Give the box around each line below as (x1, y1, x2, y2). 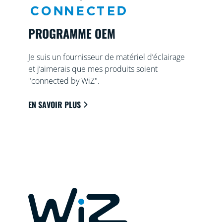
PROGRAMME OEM (28, 24, 116, 42)
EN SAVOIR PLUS (28, 98, 81, 111)
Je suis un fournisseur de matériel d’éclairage (28, 51, 185, 62)
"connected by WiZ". (28, 75, 100, 86)
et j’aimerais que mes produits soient (28, 63, 158, 74)
